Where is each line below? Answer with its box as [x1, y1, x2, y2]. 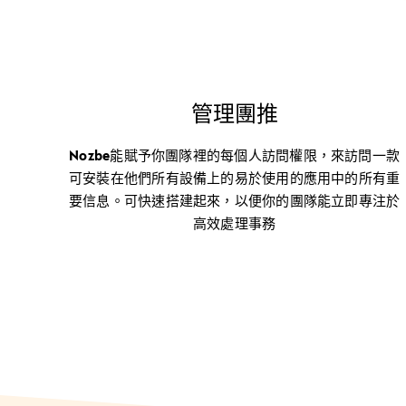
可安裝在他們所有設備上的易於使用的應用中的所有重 [68, 169, 401, 186]
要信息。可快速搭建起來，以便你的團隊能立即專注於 [68, 192, 401, 208]
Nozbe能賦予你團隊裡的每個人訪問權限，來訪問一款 [69, 147, 401, 163]
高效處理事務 [192, 215, 276, 231]
